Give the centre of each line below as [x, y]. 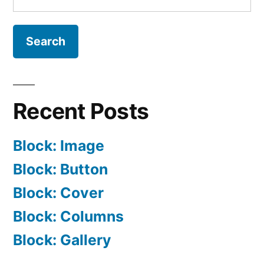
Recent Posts [81, 111]
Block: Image [59, 145]
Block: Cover [58, 192]
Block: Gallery [62, 240]
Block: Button [60, 169]
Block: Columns [68, 216]
